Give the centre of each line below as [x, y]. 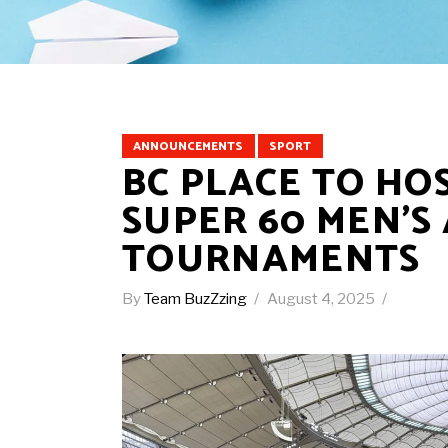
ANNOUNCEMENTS [188, 146]
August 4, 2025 [322, 299]
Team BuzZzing [197, 299]
